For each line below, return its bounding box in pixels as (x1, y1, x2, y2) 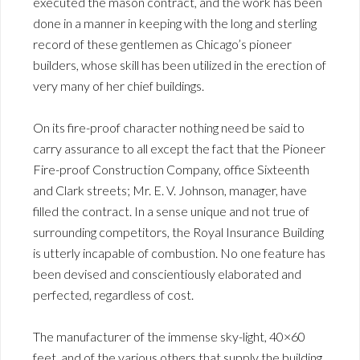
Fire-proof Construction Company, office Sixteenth (33, 161, 309, 177)
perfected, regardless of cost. (33, 286, 194, 302)
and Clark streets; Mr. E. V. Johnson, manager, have (33, 182, 307, 198)
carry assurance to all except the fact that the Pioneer (33, 140, 325, 156)
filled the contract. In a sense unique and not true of (33, 202, 309, 219)
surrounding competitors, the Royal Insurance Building (33, 223, 324, 239)
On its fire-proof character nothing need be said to (33, 119, 305, 135)
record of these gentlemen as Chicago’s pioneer (33, 35, 292, 51)
